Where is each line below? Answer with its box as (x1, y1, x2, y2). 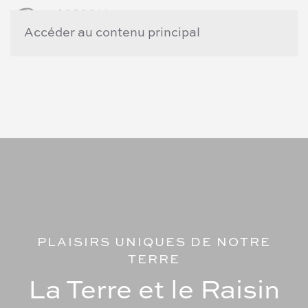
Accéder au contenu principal (24, 27, 200, 39)
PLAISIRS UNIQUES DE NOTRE (37, 236, 271, 250)
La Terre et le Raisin (28, 278, 280, 305)
